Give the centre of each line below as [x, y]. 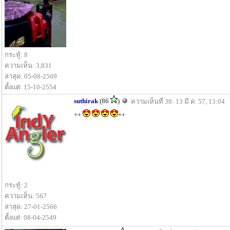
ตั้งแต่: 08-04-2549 [31, 217]
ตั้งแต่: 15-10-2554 [31, 87]
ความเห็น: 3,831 [28, 65]
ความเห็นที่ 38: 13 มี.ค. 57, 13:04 [178, 101]
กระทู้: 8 [16, 55]
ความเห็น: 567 [26, 196]
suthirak [86, 101]
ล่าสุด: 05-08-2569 [31, 76]
